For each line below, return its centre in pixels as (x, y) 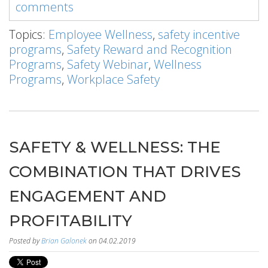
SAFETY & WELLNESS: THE (115, 147)
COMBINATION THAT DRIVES (125, 172)
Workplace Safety (113, 79)
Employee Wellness (100, 34)
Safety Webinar (108, 64)
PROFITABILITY (71, 221)
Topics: (29, 34)
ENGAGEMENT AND (88, 196)
